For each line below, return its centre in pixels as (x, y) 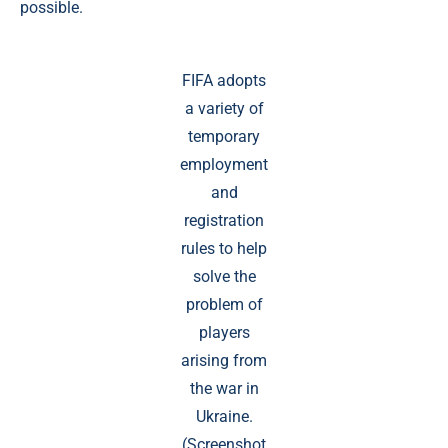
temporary (224, 136)
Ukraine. (224, 416)
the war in (224, 388)
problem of (224, 304)
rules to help (224, 248)
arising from (224, 360)
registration (224, 220)
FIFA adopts (224, 80)
